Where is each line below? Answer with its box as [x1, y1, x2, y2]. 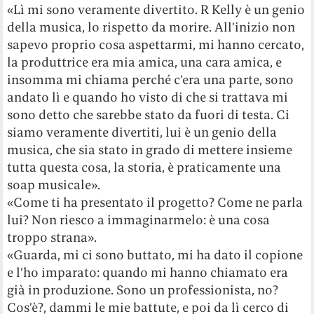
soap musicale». [7, 176, 101, 193]
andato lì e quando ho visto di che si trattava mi [7, 88, 289, 105]
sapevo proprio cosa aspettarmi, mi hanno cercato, [7, 36, 305, 53]
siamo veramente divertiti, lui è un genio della [7, 123, 278, 140]
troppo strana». [7, 228, 97, 245]
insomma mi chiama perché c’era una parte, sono [7, 71, 294, 88]
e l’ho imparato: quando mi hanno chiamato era [7, 264, 289, 280]
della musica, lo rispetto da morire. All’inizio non [7, 18, 296, 35]
